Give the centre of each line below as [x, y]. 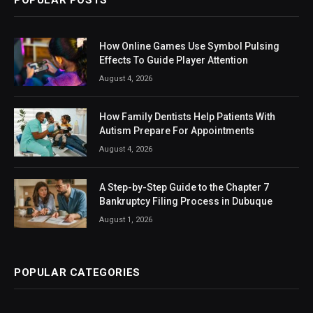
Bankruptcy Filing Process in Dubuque [186, 202]
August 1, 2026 [126, 220]
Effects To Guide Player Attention [174, 60]
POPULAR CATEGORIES [77, 272]
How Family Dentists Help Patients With [187, 116]
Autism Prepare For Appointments [177, 130]
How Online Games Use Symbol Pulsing [189, 46]
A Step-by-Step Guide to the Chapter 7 [184, 188]
